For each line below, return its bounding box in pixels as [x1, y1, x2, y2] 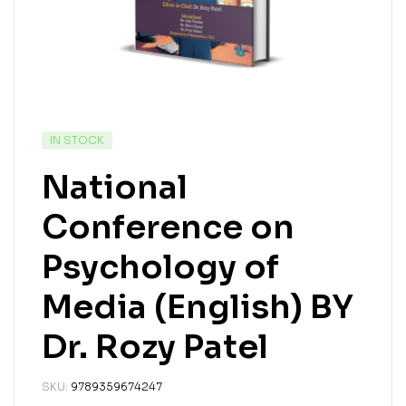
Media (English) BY [42, 285, 353, 327]
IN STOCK [50, 132, 104, 147]
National [42, 166, 188, 208]
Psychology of [42, 246, 279, 287]
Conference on [42, 206, 295, 247]
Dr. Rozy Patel [42, 325, 268, 367]
